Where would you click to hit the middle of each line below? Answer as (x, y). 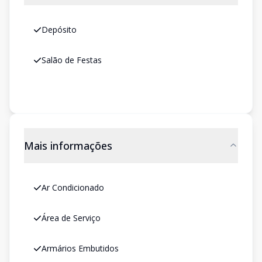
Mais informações (68, 146)
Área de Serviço (71, 218)
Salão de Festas (72, 60)
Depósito (59, 30)
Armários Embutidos (80, 248)
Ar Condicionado (73, 187)
